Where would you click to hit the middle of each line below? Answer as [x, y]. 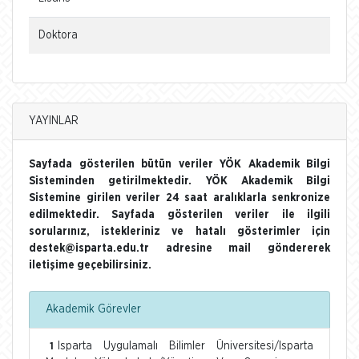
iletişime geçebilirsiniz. [90, 265]
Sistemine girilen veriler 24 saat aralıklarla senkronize [179, 198]
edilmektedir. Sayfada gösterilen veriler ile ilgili [179, 214]
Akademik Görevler [93, 309]
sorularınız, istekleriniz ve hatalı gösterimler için [179, 231]
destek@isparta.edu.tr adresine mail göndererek [179, 248]
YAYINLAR [54, 121]
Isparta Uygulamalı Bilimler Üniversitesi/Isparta [186, 346]
